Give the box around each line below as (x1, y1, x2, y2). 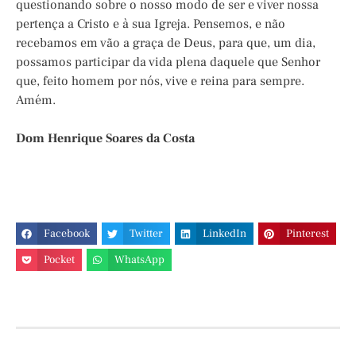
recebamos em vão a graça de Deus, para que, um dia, (16, 35, 315, 52)
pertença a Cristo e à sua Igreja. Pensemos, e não (16, 16, 285, 33)
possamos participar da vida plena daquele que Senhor (16, 54, 320, 71)
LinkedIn (203, 226, 247, 242)
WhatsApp (114, 252, 165, 267)
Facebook (44, 226, 91, 242)
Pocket (44, 252, 75, 267)
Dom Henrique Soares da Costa (16, 130, 195, 147)
